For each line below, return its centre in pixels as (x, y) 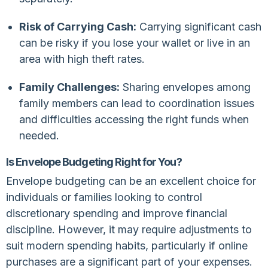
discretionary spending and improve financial (117, 213)
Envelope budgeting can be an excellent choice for (131, 181)
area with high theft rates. (82, 59)
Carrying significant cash (199, 26)
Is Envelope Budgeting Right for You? (94, 162)
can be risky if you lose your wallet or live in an (134, 42)
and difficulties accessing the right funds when (134, 119)
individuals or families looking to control (104, 197)
